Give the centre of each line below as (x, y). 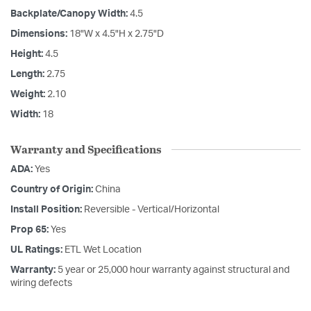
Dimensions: (40, 34)
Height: (28, 54)
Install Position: (47, 210)
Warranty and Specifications (86, 149)
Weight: (29, 95)
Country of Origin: (53, 190)
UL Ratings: (37, 250)
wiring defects (41, 284)
